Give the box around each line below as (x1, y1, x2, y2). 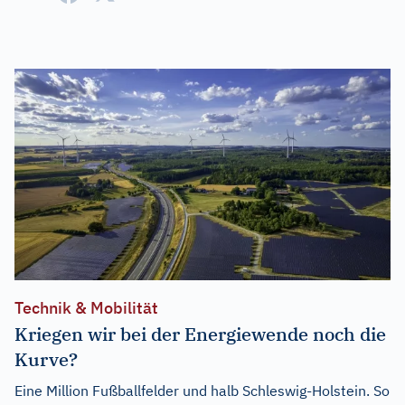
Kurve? (14, 346, 78, 372)
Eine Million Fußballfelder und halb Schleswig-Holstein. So (14, 381, 390, 400)
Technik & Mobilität (14, 297, 158, 318)
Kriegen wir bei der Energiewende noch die (14, 321, 386, 346)
